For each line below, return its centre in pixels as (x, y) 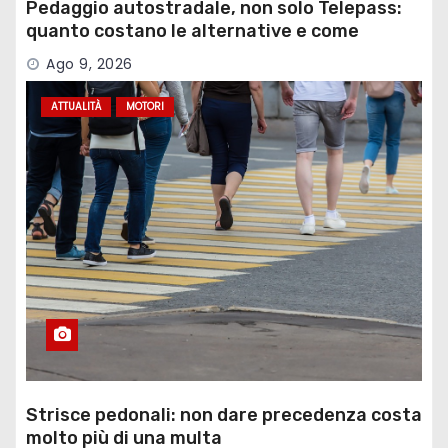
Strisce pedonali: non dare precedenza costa (224, 415)
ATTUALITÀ (76, 107)
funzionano (76, 54)
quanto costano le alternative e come (192, 31)
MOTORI (145, 107)
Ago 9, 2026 (89, 64)
